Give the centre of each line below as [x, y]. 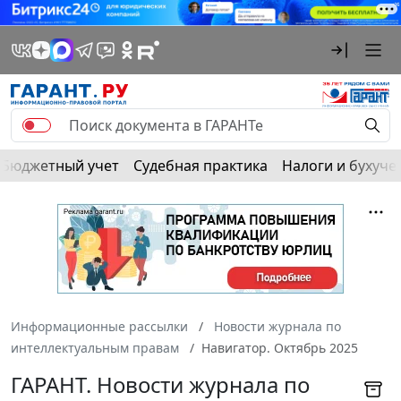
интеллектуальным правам [95, 347]
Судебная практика [200, 165]
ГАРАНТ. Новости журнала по [160, 384]
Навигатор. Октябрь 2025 [280, 347]
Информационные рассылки [99, 326]
